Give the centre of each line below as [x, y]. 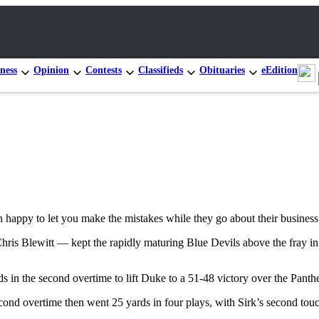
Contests [104, 70]
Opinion [51, 70]
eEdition [279, 70]
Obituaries [222, 70]
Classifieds [161, 70]
